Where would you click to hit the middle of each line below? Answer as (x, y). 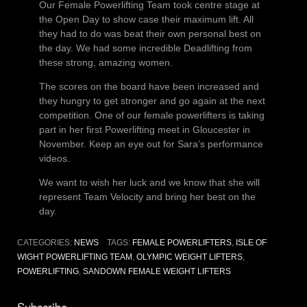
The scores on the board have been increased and (149, 86)
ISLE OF (251, 242)
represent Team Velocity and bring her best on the (147, 196)
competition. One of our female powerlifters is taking (151, 115)
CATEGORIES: (46, 242)
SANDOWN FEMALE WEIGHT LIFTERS (157, 271)
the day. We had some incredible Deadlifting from (145, 48)
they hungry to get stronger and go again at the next (152, 100)
